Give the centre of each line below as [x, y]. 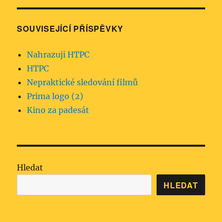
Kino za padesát [58, 110]
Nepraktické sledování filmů [83, 83]
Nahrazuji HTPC [58, 55]
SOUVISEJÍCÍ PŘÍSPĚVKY [70, 29]
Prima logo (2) [55, 96]
